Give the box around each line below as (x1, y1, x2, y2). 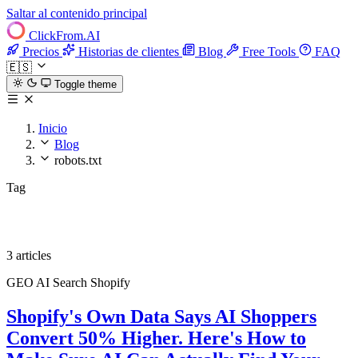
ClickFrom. (29, 29, 86, 42)
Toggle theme (54, 78, 117, 91)
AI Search (36, 276, 90, 290)
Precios (19, 45, 62, 58)
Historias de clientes (75, 45, 182, 58)
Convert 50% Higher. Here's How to (6, 328, 306, 349)
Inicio (38, 121, 67, 136)
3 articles (6, 249, 51, 263)
